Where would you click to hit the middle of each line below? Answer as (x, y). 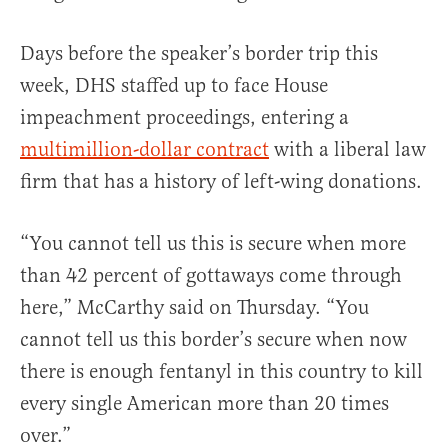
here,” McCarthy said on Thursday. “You (194, 308)
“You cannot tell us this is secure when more (213, 244)
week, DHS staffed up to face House (174, 86)
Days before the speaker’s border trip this (199, 54)
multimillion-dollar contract (144, 150)
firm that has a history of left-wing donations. (221, 182)
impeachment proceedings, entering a (184, 118)
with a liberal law (347, 150)
